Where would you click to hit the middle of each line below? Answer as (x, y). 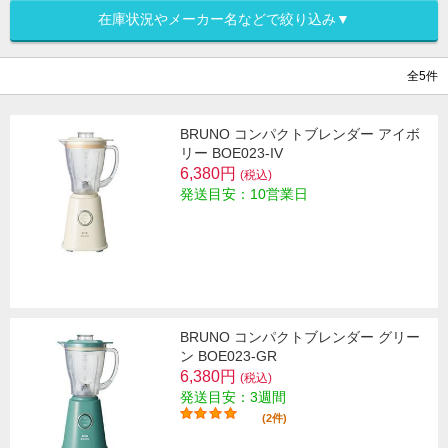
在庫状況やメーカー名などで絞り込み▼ (224, 19)
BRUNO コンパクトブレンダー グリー (300, 337)
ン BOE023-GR (228, 356)
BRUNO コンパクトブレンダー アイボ (300, 134)
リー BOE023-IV (231, 153)
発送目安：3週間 (233, 397)
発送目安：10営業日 (244, 194)
